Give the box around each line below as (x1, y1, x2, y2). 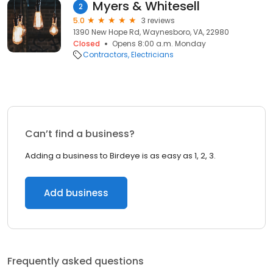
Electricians (131, 49, 174, 60)
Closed (73, 38, 100, 49)
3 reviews (141, 15, 175, 26)
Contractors (83, 49, 128, 60)
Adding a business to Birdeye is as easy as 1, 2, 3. (25, 150, 216, 161)
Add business (44, 186, 108, 199)
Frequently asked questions (7, 254, 144, 268)
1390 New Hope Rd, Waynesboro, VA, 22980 (73, 27, 229, 37)
